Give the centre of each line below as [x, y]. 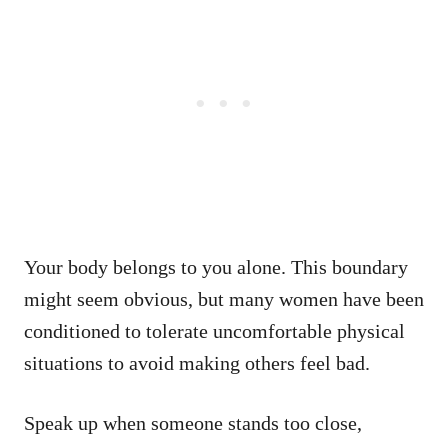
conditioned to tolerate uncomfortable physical [214, 330]
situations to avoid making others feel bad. [197, 362]
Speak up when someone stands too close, [193, 422]
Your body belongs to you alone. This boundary [216, 266]
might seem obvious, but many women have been [224, 298]
